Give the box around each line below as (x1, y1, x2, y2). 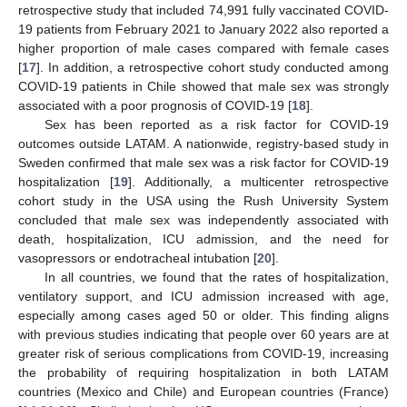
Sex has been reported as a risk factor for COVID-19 (44, 117, 389, 133)
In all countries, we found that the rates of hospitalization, (44, 270, 389, 285)
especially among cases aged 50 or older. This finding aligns (18, 308, 389, 323)
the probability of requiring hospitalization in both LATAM (18, 365, 389, 381)
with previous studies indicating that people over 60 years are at (18, 327, 389, 342)
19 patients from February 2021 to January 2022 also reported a (18, 22, 389, 37)
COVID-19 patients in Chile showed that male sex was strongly (18, 79, 389, 94)
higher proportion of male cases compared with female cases (18, 41, 389, 56)
